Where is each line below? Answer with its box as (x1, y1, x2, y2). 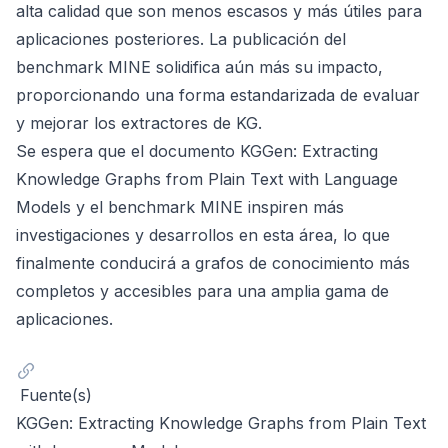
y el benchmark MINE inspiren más (71, 196, 344, 217)
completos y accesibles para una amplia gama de (16, 280, 389, 301)
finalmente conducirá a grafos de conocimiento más (16, 252, 410, 273)
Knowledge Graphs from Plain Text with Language (16, 168, 398, 189)
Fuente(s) (20, 384, 92, 405)
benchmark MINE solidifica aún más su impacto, (16, 56, 383, 77)
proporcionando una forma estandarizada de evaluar (16, 84, 420, 105)
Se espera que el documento (16, 140, 240, 161)
